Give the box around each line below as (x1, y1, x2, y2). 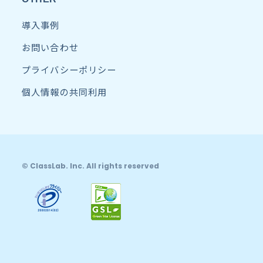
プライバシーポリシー (22, 63, 117, 77)
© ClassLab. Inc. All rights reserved (22, 161, 160, 171)
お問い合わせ (22, 41, 79, 55)
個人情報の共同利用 (22, 85, 107, 99)
